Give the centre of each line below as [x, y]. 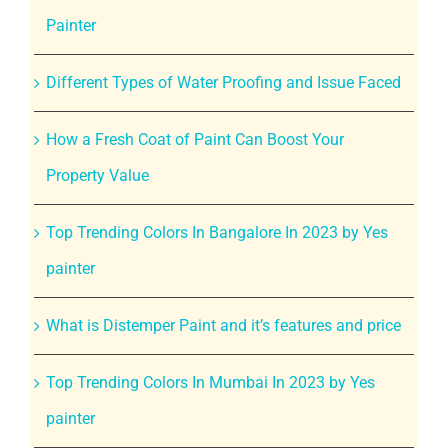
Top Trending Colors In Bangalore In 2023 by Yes [216, 232]
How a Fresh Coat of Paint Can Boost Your [194, 139]
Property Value [97, 175]
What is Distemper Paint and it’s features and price [223, 325]
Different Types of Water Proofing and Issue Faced [223, 82]
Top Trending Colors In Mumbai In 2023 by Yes [210, 382]
